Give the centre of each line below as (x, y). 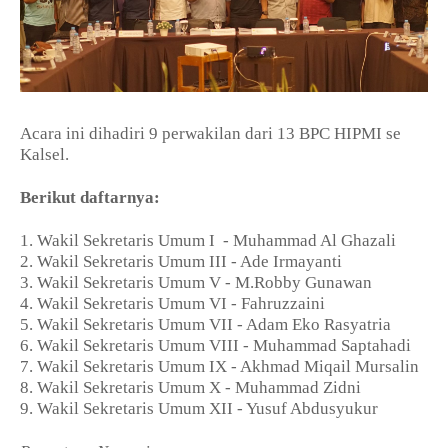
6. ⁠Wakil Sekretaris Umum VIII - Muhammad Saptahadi (215, 346)
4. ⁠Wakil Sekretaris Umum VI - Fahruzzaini (174, 304)
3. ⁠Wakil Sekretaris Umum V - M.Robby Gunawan (198, 283)
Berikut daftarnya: (90, 198)
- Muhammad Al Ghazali (311, 241)
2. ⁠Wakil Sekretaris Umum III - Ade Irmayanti (183, 262)
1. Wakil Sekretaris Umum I (119, 241)
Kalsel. (44, 155)
